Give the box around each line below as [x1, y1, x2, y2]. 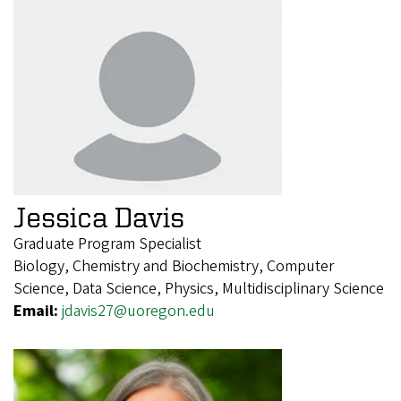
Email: [13, 299, 62, 322]
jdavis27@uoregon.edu [62, 299, 215, 322]
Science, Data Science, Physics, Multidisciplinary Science [13, 277, 384, 300]
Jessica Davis [13, 200, 184, 232]
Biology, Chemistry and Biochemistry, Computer [13, 254, 334, 277]
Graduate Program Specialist [13, 232, 201, 255]
